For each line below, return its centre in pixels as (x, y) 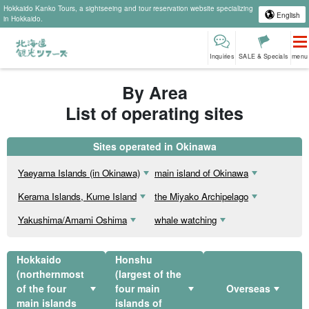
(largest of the (148, 274)
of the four (41, 289)
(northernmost (50, 274)
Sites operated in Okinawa (154, 146)
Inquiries (222, 56)
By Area (154, 92)
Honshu (133, 260)
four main (137, 289)
